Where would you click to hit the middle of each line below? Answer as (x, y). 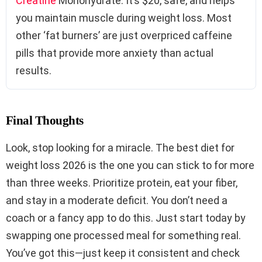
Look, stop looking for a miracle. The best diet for (120, 148)
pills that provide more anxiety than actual (115, 53)
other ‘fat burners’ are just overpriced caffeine (124, 36)
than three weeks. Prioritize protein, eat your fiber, (122, 183)
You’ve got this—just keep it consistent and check (123, 253)
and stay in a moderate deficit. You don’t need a (117, 201)
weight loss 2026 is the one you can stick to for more (130, 166)
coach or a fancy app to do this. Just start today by (126, 218)
